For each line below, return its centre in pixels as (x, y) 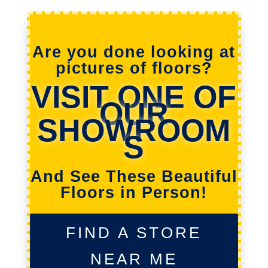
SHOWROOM (134, 131)
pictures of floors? (134, 68)
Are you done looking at (134, 52)
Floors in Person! (134, 193)
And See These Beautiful (134, 177)
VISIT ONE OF (134, 97)
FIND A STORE (134, 233)
